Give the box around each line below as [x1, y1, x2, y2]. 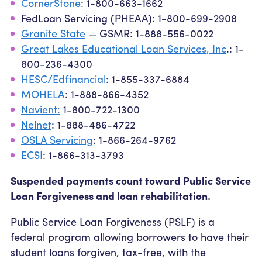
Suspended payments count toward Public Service [11, 173, 251, 188]
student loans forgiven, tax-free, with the [11, 244, 206, 259]
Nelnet [21, 116, 51, 132]
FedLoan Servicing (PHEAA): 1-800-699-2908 [21, 10, 237, 25]
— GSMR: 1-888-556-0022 [85, 25, 213, 40]
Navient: [21, 101, 60, 116]
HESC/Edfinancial [21, 71, 106, 86]
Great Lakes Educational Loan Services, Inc [21, 40, 226, 56]
